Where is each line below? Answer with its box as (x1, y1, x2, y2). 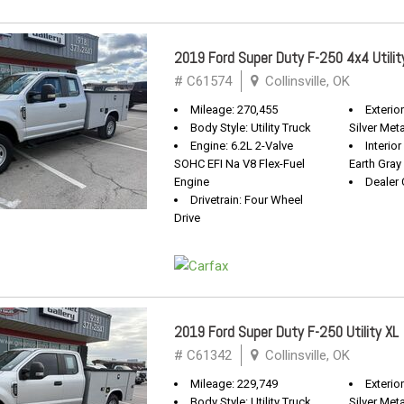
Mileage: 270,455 (190, 103, 278, 116)
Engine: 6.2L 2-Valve (190, 139, 293, 152)
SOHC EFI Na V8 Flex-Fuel (174, 157, 305, 170)
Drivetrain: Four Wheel (190, 193, 303, 207)
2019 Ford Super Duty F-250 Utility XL (174, 322, 399, 342)
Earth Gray (349, 157, 401, 170)
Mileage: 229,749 (190, 377, 278, 390)
